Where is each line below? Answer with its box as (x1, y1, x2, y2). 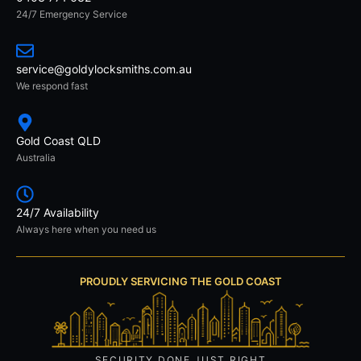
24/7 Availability (16, 205, 99, 219)
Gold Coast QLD (16, 133, 101, 147)
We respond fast (16, 79, 88, 92)
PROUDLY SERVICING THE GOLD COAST (79, 274, 282, 288)
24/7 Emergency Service (16, 7, 127, 20)
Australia (16, 151, 56, 164)
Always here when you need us (16, 222, 156, 235)
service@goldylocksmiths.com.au (16, 61, 192, 76)
